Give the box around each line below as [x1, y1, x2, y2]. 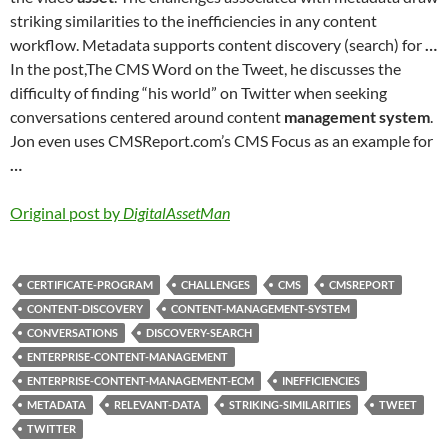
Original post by [10, 203, 123, 222]
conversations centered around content [10, 107, 284, 126]
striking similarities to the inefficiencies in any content [10, 11, 377, 30]
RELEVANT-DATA [114, 398, 201, 411]
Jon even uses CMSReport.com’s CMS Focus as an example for [10, 131, 433, 150]
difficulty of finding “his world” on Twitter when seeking [10, 83, 387, 102]
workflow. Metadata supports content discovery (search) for [10, 35, 425, 54]
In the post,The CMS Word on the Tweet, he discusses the [10, 59, 401, 78]
